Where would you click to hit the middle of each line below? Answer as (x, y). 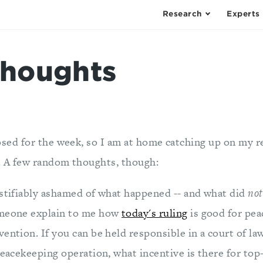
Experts (243, 14)
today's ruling (154, 213)
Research (182, 14)
